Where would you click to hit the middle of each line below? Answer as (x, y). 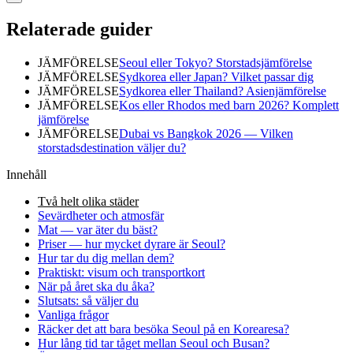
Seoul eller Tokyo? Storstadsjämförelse (216, 62)
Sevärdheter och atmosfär (101, 215)
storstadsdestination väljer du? (112, 147)
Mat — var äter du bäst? (98, 229)
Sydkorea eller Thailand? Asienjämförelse (223, 91)
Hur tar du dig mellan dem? (106, 258)
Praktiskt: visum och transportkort (121, 272)
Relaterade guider (80, 30)
